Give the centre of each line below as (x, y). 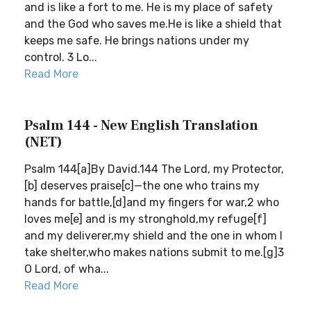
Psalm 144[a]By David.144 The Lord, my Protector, (154, 169)
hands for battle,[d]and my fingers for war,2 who (152, 202)
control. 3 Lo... (61, 57)
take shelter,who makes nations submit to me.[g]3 (154, 252)
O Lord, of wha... (67, 269)
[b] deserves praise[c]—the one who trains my (142, 186)
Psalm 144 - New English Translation (141, 126)
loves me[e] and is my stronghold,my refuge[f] (145, 219)
